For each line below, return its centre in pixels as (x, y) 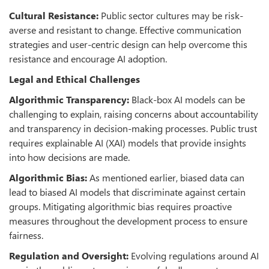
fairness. (26, 235)
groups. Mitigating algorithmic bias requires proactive (120, 206)
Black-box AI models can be (188, 99)
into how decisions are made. (69, 157)
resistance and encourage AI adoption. (88, 58)
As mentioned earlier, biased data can (167, 177)
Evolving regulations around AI (195, 255)
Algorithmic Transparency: (70, 99)
